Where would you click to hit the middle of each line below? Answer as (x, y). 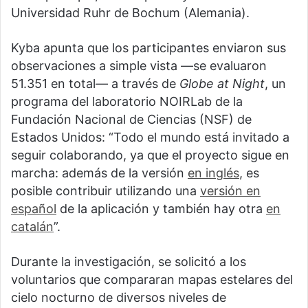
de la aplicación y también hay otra (161, 208)
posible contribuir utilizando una (106, 190)
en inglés (213, 173)
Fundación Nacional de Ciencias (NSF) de (131, 119)
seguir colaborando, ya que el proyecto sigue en (150, 155)
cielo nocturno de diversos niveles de (119, 297)
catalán (32, 226)
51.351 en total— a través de (95, 83)
